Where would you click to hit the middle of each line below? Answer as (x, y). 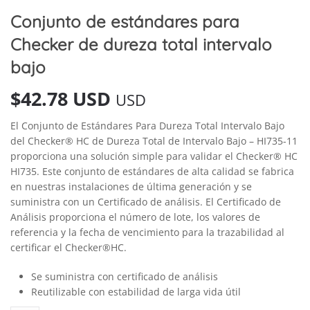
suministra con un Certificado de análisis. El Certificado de (146, 201)
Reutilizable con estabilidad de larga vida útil (136, 291)
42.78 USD (66, 98)
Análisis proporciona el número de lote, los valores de (135, 217)
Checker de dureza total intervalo (141, 44)
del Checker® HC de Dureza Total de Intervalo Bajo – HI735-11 (154, 140)
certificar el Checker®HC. (69, 247)
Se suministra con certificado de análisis (125, 276)
